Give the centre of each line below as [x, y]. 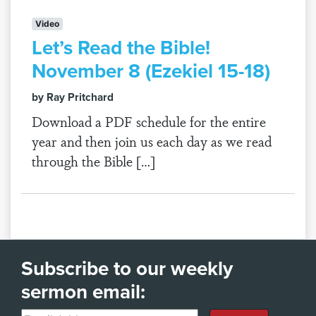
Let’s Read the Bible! [121, 47]
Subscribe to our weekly [127, 268]
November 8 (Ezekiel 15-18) [151, 71]
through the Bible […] [93, 161]
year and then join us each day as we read [152, 141]
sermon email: [83, 291]
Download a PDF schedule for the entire [149, 121]
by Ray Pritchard [73, 97]
